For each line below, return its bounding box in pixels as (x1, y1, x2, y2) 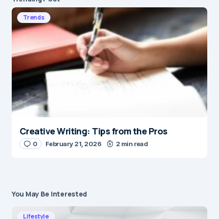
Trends (23, 13, 44, 22)
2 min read (115, 139, 148, 148)
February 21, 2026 (45, 139, 102, 148)
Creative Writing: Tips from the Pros (20, 125, 168, 137)
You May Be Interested (12, 189, 88, 198)
